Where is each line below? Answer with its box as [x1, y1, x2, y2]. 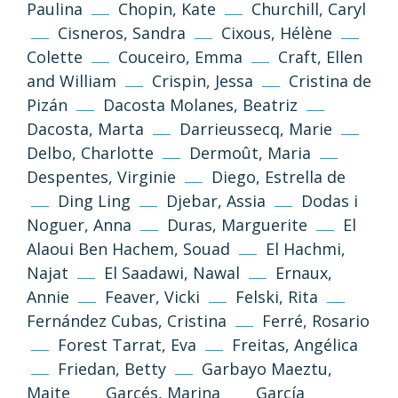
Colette [27, 45, 83, 68]
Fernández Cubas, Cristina [27, 309, 227, 331]
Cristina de [289, 69, 371, 92]
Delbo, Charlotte [27, 141, 154, 163]
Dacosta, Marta [27, 117, 148, 139]
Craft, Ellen [278, 45, 362, 68]
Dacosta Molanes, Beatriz [103, 93, 298, 115]
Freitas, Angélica [232, 333, 358, 355]
